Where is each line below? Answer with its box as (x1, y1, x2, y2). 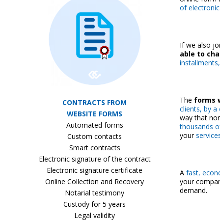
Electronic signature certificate (47, 165, 143, 175)
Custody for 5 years (63, 199, 126, 209)
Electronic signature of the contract (38, 154, 151, 164)
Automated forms (66, 120, 123, 130)
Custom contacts (67, 132, 122, 141)
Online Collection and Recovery (45, 177, 144, 186)
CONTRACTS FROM (62, 98, 127, 107)
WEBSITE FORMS (67, 109, 123, 118)
